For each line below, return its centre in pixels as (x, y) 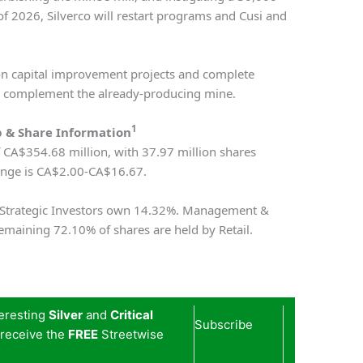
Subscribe (224, 325)
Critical (132, 315)
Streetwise (131, 335)
